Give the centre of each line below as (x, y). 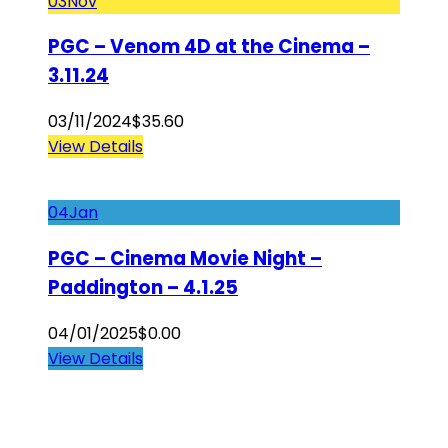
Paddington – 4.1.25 (143, 287)
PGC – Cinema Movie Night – (185, 258)
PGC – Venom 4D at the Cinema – (209, 47)
